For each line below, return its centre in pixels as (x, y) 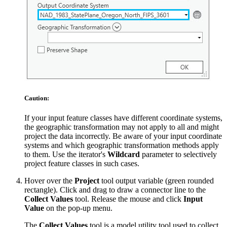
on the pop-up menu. (78, 208)
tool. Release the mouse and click (128, 199)
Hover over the (49, 181)
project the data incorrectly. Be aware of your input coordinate (123, 136)
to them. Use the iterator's (66, 155)
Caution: (37, 98)
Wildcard (124, 155)
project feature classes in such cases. (82, 164)
